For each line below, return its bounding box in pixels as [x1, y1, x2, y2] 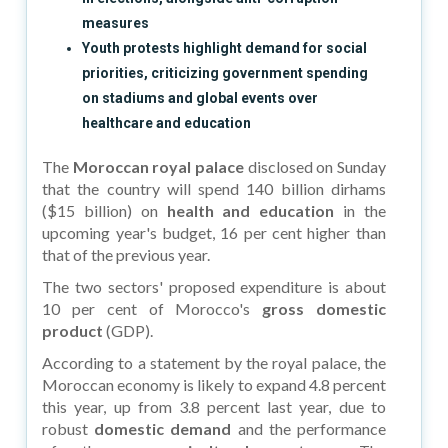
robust [42, 418, 95, 438]
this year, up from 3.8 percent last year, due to [42, 396, 386, 416]
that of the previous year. [42, 244, 211, 264]
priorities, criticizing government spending [82, 64, 369, 81]
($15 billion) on [42, 200, 158, 220]
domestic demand [94, 418, 238, 438]
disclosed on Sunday [244, 156, 386, 176]
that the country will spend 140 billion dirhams [42, 178, 386, 198]
